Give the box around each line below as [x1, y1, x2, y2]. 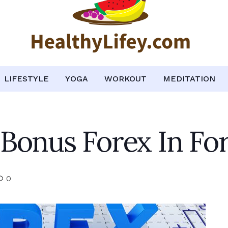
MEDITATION [163, 74, 215, 83]
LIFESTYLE [4, 74, 49, 83]
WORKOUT [104, 74, 147, 83]
